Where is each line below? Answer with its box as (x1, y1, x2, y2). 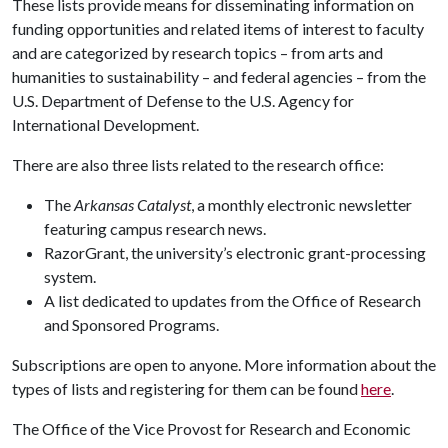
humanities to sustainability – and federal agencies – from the (12, 67, 426, 86)
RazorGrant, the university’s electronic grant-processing (44, 243, 426, 262)
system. (44, 267, 96, 286)
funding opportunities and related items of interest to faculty (12, 19, 424, 38)
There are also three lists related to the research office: (12, 155, 384, 174)
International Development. (12, 115, 199, 134)
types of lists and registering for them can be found (12, 379, 361, 398)
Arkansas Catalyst (74, 195, 191, 214)
